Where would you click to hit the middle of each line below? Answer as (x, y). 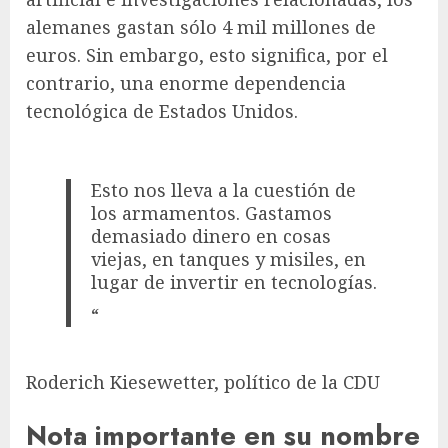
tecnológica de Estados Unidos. (162, 111)
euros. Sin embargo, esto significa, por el (207, 55)
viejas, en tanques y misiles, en (229, 259)
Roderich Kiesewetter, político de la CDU (203, 381)
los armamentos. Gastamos (212, 213)
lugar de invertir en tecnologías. (234, 282)
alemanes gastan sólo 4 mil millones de (201, 27)
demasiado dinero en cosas (211, 236)
